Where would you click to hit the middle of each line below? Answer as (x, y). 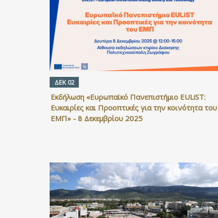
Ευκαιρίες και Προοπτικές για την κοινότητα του (134, 108)
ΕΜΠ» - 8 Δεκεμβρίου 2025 (97, 118)
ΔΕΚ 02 (64, 82)
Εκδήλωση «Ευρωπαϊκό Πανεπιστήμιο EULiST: (128, 97)
